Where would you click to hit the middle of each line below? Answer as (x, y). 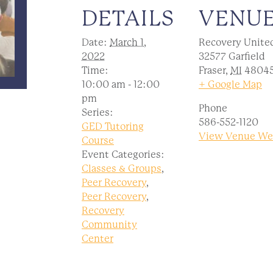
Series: (97, 112)
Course (98, 140)
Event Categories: (123, 154)
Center (97, 239)
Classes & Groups (122, 168)
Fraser (212, 70)
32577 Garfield (232, 56)
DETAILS (128, 18)
